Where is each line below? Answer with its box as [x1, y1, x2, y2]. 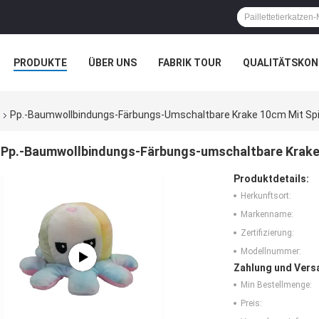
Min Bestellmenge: [241, 280, 312, 291]
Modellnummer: [241, 246, 301, 257]
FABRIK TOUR [158, 57, 221, 68]
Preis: [241, 298, 262, 309]
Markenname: [241, 209, 293, 220]
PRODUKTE [14, 57, 67, 68]
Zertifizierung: [241, 228, 294, 239]
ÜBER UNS [88, 57, 137, 68]
